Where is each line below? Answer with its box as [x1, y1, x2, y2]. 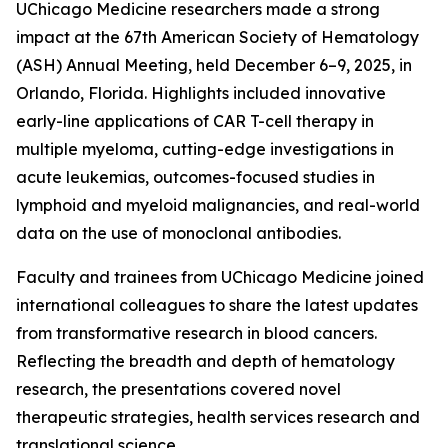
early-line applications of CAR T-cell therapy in [16, 111, 374, 131]
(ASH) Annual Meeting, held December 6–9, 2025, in [16, 55, 412, 75]
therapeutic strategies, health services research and [16, 407, 420, 427]
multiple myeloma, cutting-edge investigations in [16, 139, 394, 159]
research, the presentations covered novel [16, 379, 341, 399]
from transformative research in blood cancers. [16, 323, 377, 343]
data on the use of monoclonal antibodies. [16, 223, 341, 243]
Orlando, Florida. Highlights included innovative [16, 83, 386, 103]
